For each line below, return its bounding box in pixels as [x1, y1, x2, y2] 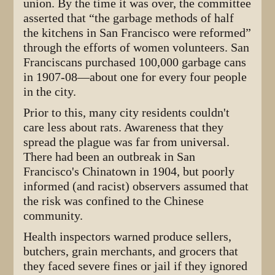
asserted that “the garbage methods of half [23, 10, 234, 25]
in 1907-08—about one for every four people [23, 69, 247, 84]
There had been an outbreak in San [23, 149, 196, 164]
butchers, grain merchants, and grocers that [23, 244, 239, 258]
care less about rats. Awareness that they [23, 120, 224, 134]
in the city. [23, 84, 77, 99]
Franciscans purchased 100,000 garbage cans [23, 55, 247, 69]
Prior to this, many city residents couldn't [23, 105, 230, 120]
